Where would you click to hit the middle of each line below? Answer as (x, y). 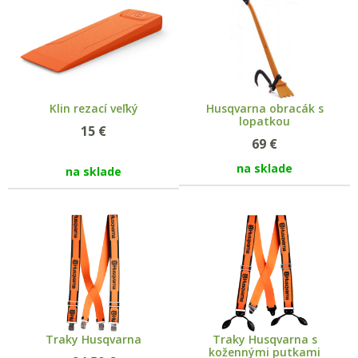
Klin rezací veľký (93, 108)
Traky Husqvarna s (265, 339)
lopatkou (265, 121)
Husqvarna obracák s (265, 108)
